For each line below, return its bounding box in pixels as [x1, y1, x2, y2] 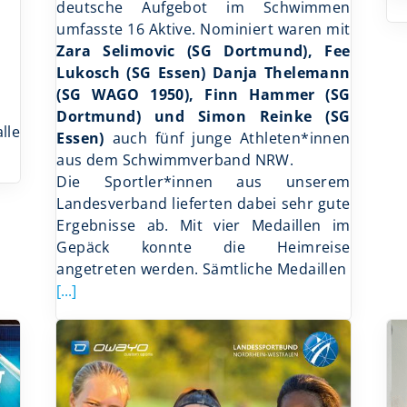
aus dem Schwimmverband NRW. [56, 149, 294, 170]
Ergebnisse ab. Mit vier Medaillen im [56, 214, 351, 235]
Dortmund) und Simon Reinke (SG [56, 105, 351, 126]
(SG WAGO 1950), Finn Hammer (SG [56, 84, 351, 104]
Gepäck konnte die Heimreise [56, 236, 351, 257]
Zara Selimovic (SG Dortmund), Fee [56, 40, 351, 61]
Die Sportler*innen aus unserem [56, 171, 351, 192]
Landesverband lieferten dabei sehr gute [56, 193, 351, 213]
